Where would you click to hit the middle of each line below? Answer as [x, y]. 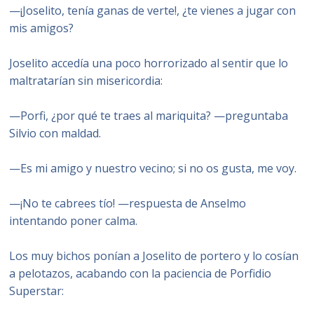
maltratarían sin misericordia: [86, 81]
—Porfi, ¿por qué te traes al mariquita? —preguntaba [149, 116]
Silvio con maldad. [55, 133]
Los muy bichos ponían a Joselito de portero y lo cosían [154, 256]
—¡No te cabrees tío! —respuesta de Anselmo [128, 203]
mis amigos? [42, 28]
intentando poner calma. [74, 221]
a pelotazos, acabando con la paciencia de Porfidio [141, 273]
